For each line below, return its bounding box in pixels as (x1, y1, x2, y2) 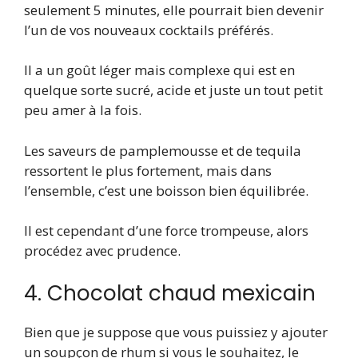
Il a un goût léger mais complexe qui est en (24, 61, 295, 80)
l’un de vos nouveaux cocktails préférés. (24, 20, 273, 39)
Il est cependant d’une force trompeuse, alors (24, 221, 308, 241)
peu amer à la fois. (24, 101, 141, 120)
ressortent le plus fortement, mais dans (24, 161, 272, 180)
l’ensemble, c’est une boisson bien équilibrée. (24, 181, 308, 200)
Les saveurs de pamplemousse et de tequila (24, 141, 301, 160)
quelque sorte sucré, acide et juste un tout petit (24, 81, 323, 100)
